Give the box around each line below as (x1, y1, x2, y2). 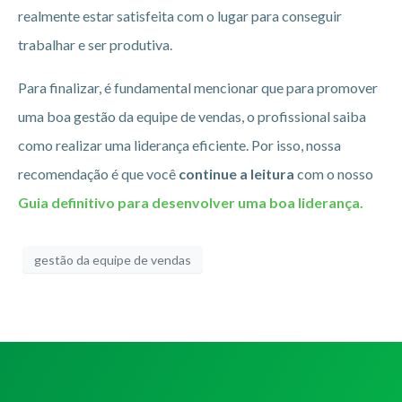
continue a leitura (179, 164, 294, 182)
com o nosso (294, 164, 373, 182)
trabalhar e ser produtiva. (18, 35, 172, 53)
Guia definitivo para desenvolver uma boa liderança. (18, 193, 363, 211)
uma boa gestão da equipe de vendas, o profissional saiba (18, 107, 366, 125)
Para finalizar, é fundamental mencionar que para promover (18, 78, 378, 96)
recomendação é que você (18, 164, 179, 182)
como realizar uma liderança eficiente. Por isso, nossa (18, 135, 341, 153)
